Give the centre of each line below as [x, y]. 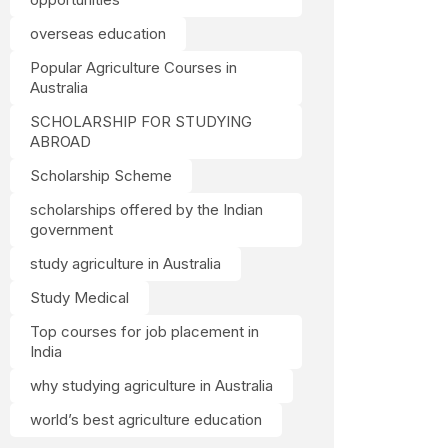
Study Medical [79, 297]
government [71, 229]
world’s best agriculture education [146, 419]
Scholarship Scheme [101, 175]
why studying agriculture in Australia [151, 385]
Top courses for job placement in [144, 331]
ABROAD [60, 141]
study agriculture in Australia [125, 263]
